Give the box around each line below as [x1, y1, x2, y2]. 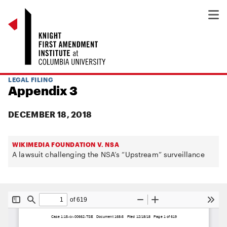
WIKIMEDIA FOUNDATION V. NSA [12, 141, 120, 148]
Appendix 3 [8, 83, 78, 98]
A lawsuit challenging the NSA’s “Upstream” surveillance [12, 150, 205, 159]
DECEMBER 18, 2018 [8, 109, 92, 119]
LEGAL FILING [8, 76, 53, 83]
